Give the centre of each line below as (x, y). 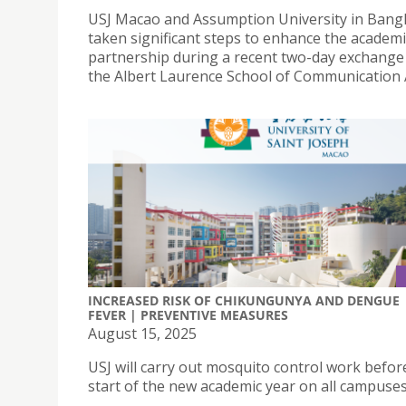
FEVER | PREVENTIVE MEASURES (188, 314)
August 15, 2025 (142, 333)
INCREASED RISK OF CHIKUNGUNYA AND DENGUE (244, 300)
